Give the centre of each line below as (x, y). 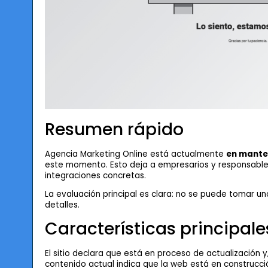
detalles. (62, 205)
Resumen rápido (114, 130)
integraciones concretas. (95, 176)
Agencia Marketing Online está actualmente (135, 154)
